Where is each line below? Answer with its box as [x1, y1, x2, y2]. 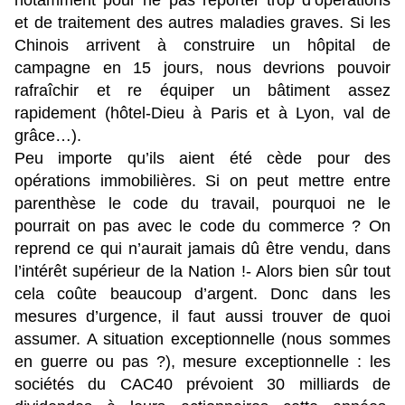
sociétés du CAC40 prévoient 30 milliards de [14, 375, 391, 394]
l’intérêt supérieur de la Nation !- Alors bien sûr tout [14, 262, 391, 281]
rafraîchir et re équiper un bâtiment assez [14, 81, 391, 100]
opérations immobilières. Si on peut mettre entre [14, 172, 391, 191]
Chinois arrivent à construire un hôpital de [14, 36, 391, 55]
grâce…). [14, 127, 81, 146]
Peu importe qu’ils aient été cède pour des [14, 149, 391, 168]
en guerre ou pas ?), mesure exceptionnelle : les [14, 353, 391, 372]
